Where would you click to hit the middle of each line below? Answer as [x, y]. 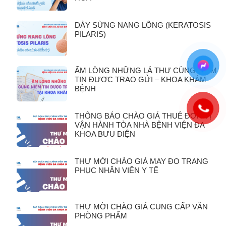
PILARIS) [90, 34]
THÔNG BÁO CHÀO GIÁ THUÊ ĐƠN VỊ [143, 116]
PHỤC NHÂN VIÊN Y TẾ [117, 171]
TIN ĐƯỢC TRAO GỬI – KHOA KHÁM [140, 80]
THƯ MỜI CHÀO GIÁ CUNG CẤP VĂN [141, 207]
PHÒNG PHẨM [101, 216]
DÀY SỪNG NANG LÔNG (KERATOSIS [143, 25]
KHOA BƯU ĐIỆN [105, 134]
